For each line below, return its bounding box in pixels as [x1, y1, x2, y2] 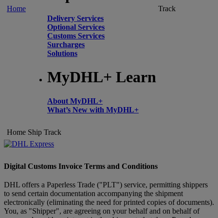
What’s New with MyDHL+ [47, 105, 139, 114]
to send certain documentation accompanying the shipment [4, 189, 183, 198]
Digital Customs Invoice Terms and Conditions [4, 162, 158, 170]
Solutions [47, 49, 77, 57]
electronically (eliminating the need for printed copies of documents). [4, 198, 214, 206]
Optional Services [47, 22, 105, 31]
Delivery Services [47, 14, 104, 22]
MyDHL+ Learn [47, 68, 156, 86]
